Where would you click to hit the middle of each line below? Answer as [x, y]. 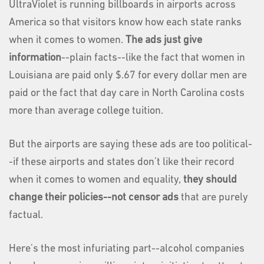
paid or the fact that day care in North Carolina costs [127, 93]
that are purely [213, 197]
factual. [26, 215]
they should [210, 180]
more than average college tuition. [86, 111]
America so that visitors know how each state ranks [125, 22]
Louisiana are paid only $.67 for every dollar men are [128, 75]
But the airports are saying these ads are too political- [131, 144]
